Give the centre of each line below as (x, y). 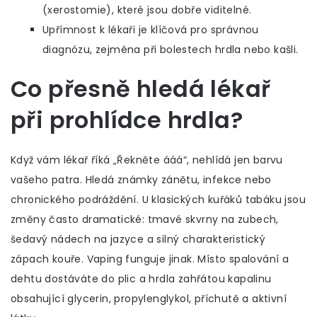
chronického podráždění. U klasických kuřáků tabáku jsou (158, 200)
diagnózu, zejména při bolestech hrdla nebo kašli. (171, 50)
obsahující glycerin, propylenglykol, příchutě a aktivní (149, 299)
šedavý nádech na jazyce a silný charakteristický (138, 240)
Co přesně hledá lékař (141, 89)
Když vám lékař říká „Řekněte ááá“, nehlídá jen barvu (147, 160)
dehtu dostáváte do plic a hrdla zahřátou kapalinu (141, 279)
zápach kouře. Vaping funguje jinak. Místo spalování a (150, 259)
